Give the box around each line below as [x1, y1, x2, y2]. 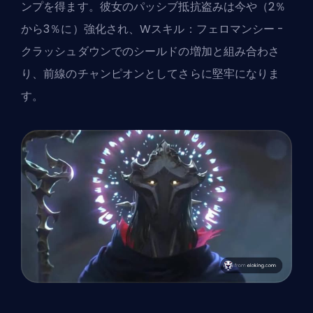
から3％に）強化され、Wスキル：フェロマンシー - [21, 20, 284, 37]
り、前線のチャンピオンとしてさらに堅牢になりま [21, 65, 280, 82]
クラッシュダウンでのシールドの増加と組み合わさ [21, 43, 280, 59]
